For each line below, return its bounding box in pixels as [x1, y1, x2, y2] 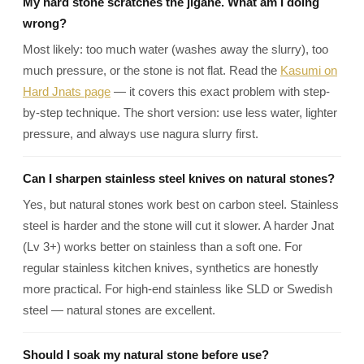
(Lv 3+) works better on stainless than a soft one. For [23, 240, 302, 253]
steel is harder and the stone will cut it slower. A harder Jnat [23, 219, 334, 232]
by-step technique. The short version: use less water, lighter [23, 106, 337, 119]
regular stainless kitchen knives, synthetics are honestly [23, 261, 318, 275]
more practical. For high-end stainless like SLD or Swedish [23, 282, 332, 296]
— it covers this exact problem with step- [110, 84, 330, 98]
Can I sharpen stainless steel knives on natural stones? [23, 171, 335, 185]
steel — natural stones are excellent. [23, 303, 215, 317]
